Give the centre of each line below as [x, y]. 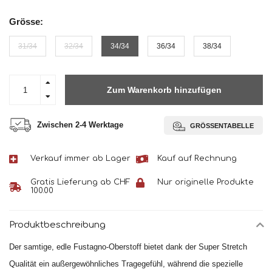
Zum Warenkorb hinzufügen [164, 90]
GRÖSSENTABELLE [219, 125]
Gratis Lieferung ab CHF [80, 182]
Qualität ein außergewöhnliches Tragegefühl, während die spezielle [126, 264]
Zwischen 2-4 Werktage [80, 125]
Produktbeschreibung [57, 225]
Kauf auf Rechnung [197, 159]
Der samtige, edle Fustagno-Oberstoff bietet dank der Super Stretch [128, 247]
